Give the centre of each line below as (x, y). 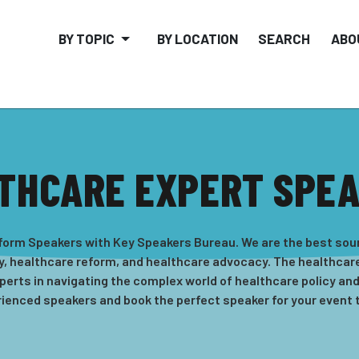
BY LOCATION (197, 39)
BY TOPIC (86, 39)
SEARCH (284, 39)
